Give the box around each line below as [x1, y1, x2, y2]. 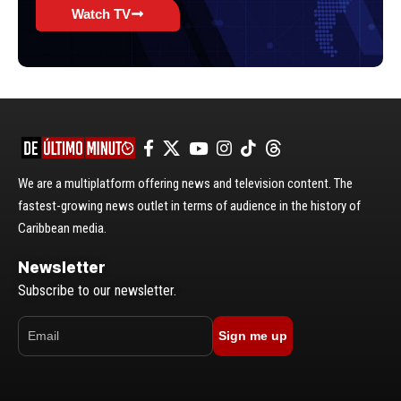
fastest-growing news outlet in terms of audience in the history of [18, 197, 361, 214]
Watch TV [72, 5, 131, 21]
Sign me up [218, 328, 287, 344]
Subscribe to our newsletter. [18, 281, 176, 299]
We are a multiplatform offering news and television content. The [18, 175, 353, 192]
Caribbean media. [18, 219, 107, 236]
